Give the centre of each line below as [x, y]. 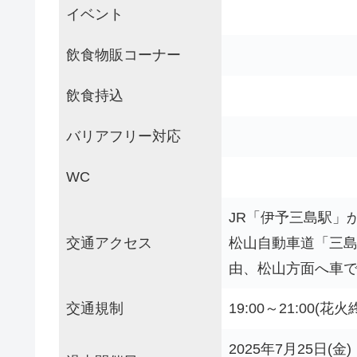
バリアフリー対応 [124, 136]
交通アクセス [109, 243]
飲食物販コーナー [124, 55]
